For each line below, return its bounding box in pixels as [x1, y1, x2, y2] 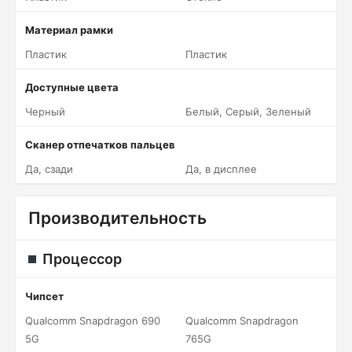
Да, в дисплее [185, 163, 257, 175]
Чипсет [25, 290, 64, 302]
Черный [25, 105, 65, 118]
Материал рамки [25, 24, 113, 36]
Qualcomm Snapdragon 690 [25, 314, 160, 327]
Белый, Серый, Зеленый [185, 105, 311, 118]
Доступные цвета [25, 81, 119, 93]
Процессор [42, 251, 122, 267]
